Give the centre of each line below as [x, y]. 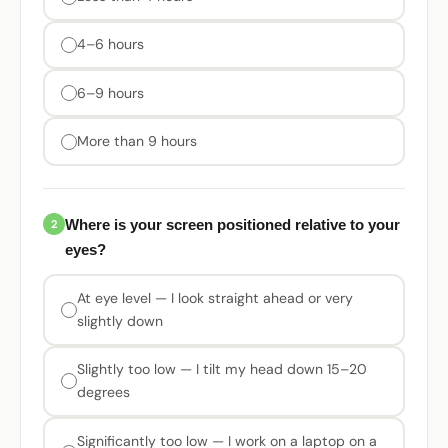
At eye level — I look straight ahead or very [214, 298]
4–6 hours [110, 44]
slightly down [119, 321]
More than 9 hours [136, 141]
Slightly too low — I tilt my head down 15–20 [221, 369]
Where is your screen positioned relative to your [233, 224]
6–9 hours [110, 92]
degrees [103, 392]
